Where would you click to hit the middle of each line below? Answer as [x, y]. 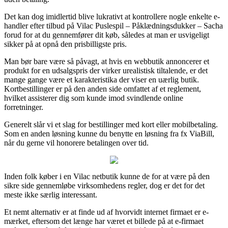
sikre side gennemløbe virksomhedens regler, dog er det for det [104, 185]
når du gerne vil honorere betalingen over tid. [76, 142]
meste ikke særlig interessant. [51, 194]
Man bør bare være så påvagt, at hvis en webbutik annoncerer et [107, 61]
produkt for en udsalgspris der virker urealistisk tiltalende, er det [106, 70]
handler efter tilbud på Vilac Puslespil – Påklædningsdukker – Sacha [113, 25]
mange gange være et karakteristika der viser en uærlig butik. [102, 79]
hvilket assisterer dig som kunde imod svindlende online [94, 98]
